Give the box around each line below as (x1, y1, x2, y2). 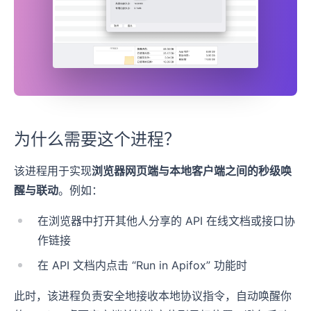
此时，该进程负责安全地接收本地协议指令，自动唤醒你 (14, 289, 292, 303)
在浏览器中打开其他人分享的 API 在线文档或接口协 (37, 214, 295, 228)
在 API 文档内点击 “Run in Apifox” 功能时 (37, 258, 247, 273)
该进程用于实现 (14, 164, 92, 178)
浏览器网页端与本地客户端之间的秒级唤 (92, 164, 292, 178)
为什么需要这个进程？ (14, 129, 180, 150)
